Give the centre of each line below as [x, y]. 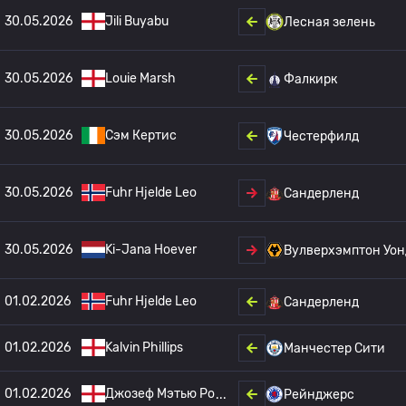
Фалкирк [310, 79]
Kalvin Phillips [144, 348]
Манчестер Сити [334, 348]
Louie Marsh [140, 78]
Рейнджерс [319, 394]
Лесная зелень [329, 22]
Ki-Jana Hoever [151, 250]
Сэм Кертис [141, 135]
